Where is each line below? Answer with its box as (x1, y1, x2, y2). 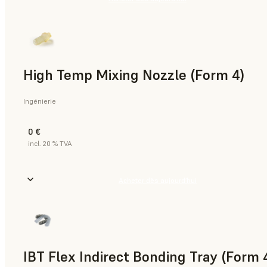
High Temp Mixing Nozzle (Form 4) (23, 65, 244, 84)
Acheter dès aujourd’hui (118, 176, 197, 185)
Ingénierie (23, 97, 56, 106)
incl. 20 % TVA (28, 139, 72, 148)
